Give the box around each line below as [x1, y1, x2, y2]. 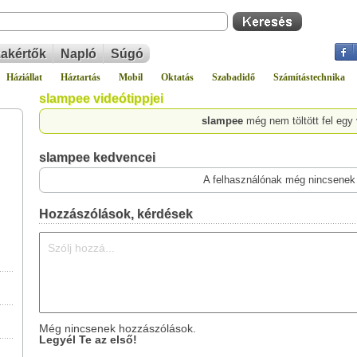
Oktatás [161, 72, 194, 83]
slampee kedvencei [39, 151, 155, 164]
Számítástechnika [273, 72, 345, 83]
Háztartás [61, 72, 100, 83]
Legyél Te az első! [39, 333, 137, 346]
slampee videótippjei [39, 92, 163, 105]
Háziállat [6, 72, 42, 83]
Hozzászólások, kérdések [39, 207, 193, 221]
